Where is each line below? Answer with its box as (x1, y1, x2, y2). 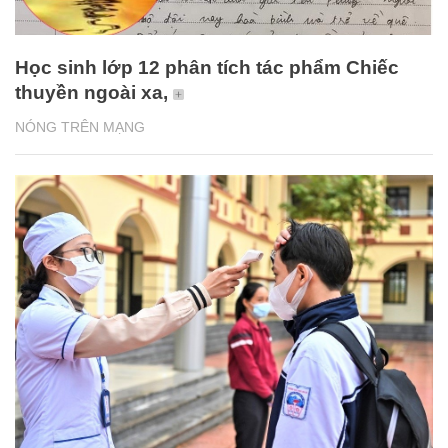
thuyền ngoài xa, (15, 82, 168, 104)
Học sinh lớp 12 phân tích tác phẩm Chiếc (15, 57, 399, 79)
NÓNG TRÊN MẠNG (15, 119, 145, 136)
